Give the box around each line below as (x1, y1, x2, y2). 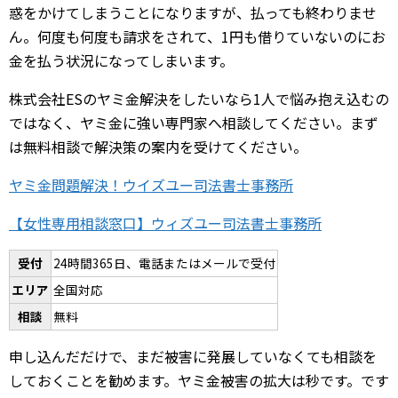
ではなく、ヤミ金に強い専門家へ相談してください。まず (9, 111, 378, 133)
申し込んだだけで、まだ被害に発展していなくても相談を (9, 345, 377, 367)
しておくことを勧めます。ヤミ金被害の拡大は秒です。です (9, 369, 389, 391)
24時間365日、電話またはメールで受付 (53, 253, 275, 272)
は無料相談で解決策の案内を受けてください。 (9, 135, 307, 157)
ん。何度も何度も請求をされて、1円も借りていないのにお (9, 25, 386, 47)
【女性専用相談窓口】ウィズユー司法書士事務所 (9, 211, 322, 234)
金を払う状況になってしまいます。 (9, 49, 234, 71)
